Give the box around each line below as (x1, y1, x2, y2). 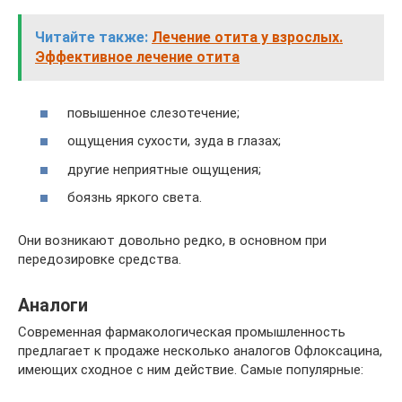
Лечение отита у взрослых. (152, 29, 343, 47)
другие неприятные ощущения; (67, 161, 261, 178)
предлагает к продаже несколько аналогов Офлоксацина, (18, 343, 382, 360)
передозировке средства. (18, 251, 181, 268)
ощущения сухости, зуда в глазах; (67, 133, 281, 150)
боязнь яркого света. (67, 189, 202, 206)
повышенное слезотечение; (67, 104, 240, 121)
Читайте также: (35, 29, 148, 47)
